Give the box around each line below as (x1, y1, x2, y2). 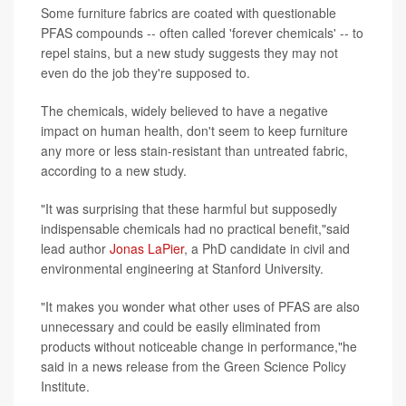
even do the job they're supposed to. (41, 63, 250, 82)
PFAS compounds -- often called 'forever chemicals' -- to (41, 24, 363, 43)
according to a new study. (41, 161, 187, 180)
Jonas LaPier (110, 239, 184, 258)
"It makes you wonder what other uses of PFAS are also (41, 297, 360, 316)
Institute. (41, 377, 90, 396)
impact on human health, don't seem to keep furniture (41, 121, 348, 140)
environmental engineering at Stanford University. (41, 259, 324, 278)
